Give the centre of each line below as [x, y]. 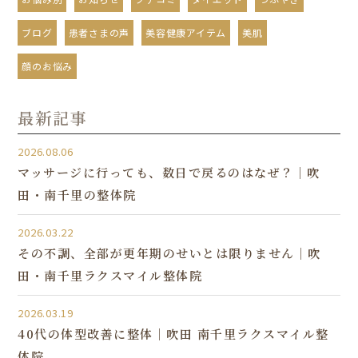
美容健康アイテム [186, 32]
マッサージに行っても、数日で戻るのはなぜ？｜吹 [169, 172]
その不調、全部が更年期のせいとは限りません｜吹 [169, 253]
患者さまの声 [99, 32]
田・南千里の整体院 [77, 194]
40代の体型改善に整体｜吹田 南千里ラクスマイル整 [173, 333]
